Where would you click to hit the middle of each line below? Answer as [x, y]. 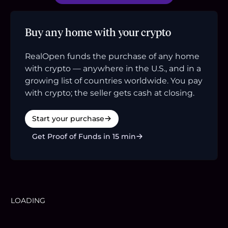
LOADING [28, 200]
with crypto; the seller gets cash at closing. [110, 93]
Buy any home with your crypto [98, 32]
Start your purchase [68, 118]
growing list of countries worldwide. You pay [114, 80]
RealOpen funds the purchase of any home [112, 56]
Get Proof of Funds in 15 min [84, 136]
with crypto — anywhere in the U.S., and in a [113, 68]
